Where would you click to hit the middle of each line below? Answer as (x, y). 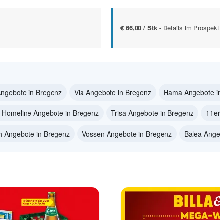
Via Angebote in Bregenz (113, 93)
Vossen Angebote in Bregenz (127, 134)
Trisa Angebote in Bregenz (152, 113)
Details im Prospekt (191, 28)
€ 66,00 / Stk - (142, 28)
